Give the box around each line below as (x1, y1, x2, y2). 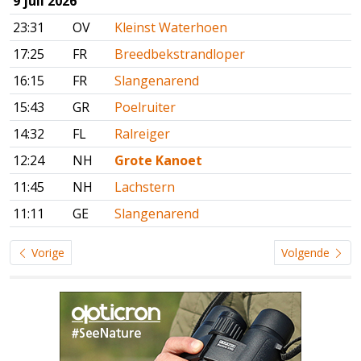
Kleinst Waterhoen (114, 19, 227, 37)
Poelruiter (114, 98, 176, 117)
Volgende (281, 245, 333, 261)
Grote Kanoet (114, 151, 202, 170)
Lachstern (114, 178, 175, 197)
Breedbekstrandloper (114, 45, 245, 64)
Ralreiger (114, 125, 170, 143)
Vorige (28, 245, 64, 261)
